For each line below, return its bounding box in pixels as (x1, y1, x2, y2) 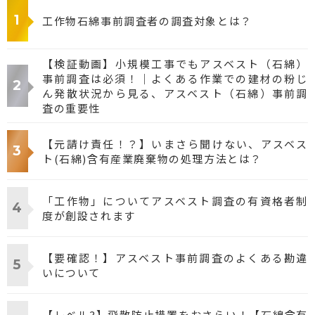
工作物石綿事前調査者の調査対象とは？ (42, 13, 252, 28)
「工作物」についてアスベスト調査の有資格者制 (42, 193, 308, 208)
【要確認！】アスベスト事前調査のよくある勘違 (42, 250, 308, 265)
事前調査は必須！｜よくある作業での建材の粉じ (42, 71, 308, 86)
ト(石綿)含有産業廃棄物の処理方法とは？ (42, 151, 263, 166)
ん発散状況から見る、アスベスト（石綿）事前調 (42, 86, 308, 101)
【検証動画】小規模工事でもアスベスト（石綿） (42, 56, 308, 71)
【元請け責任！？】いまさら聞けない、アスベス (42, 136, 308, 151)
